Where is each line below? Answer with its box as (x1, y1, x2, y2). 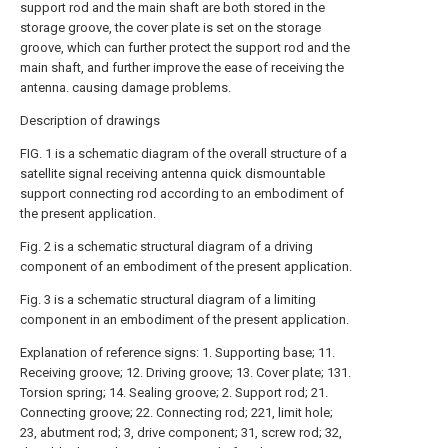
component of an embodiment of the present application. (20, 259, 352, 275)
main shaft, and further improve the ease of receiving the (20, 60, 344, 76)
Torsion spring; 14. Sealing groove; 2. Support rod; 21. (20, 385, 328, 401)
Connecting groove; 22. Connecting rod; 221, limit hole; (20, 405, 333, 421)
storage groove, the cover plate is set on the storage (20, 20, 321, 36)
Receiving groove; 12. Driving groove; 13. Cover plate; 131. (20, 365, 351, 381)
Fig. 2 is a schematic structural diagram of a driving (20, 239, 313, 255)
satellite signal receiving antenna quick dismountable (20, 166, 325, 182)
